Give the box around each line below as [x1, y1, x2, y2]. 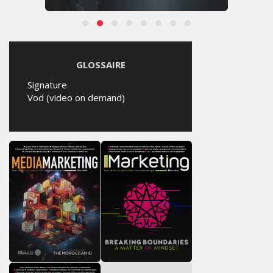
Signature [27, 79, 67, 91]
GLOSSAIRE [76, 58, 126, 71]
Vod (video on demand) [27, 91, 125, 104]
